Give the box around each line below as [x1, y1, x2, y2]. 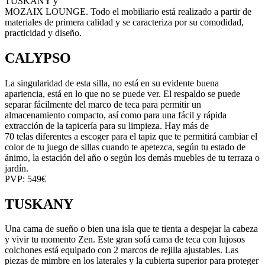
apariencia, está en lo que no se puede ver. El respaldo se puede [5, 88, 240, 99]
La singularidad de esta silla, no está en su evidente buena [5, 77, 219, 88]
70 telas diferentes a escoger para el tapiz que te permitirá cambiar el [5, 131, 257, 141]
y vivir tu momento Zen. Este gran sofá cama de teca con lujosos [5, 234, 245, 245]
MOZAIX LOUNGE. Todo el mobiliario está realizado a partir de [5, 6, 251, 17]
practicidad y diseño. [5, 27, 82, 38]
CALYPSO [5, 50, 71, 66]
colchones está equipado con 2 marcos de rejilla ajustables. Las [5, 245, 238, 256]
